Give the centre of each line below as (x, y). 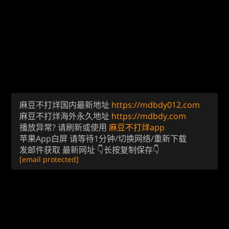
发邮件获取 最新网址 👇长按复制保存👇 (89, 150)
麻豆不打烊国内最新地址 (65, 105)
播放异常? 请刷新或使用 (64, 128)
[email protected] (49, 159)
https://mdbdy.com (149, 116)
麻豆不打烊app (137, 128)
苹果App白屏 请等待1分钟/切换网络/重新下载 (103, 139)
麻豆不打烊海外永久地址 (65, 116)
